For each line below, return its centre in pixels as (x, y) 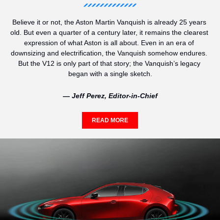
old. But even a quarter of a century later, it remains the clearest (109, 33)
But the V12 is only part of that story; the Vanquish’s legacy (109, 64)
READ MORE (110, 121)
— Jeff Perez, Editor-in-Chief (110, 96)
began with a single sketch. (110, 74)
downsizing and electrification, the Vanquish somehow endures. (109, 53)
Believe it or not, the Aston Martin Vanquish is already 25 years (109, 22)
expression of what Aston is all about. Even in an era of (109, 43)
